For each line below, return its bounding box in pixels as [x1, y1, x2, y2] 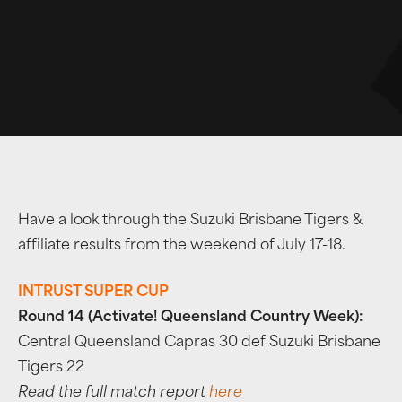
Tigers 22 [18, 361, 84, 375]
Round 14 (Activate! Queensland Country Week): [18, 310, 363, 325]
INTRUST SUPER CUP [18, 285, 169, 300]
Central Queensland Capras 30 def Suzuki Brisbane [18, 336, 380, 350]
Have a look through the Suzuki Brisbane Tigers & [18, 214, 362, 228]
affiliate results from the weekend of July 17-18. [18, 239, 345, 253]
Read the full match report [18, 386, 209, 400]
